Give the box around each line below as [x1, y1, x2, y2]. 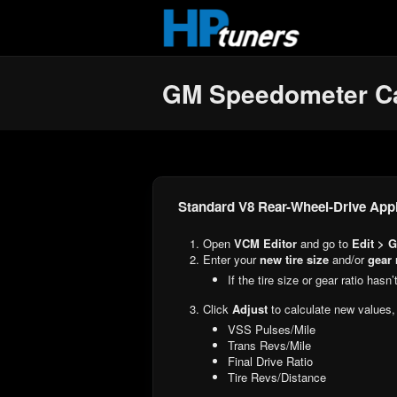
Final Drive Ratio [228, 352, 313, 370]
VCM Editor [234, 234, 297, 252]
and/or [329, 250, 368, 268]
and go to [297, 234, 352, 252]
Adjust [232, 300, 271, 317]
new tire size [260, 250, 329, 268]
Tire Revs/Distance [228, 368, 326, 385]
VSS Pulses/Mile [228, 320, 315, 338]
